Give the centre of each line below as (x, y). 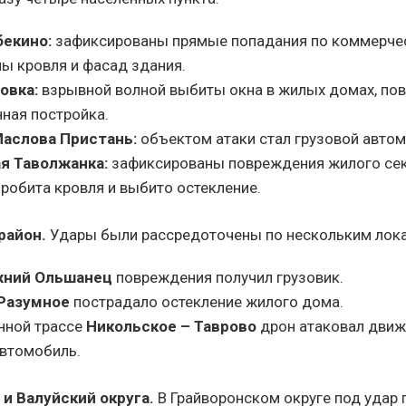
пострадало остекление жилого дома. (207, 302)
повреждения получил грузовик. (228, 277)
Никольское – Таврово (171, 326)
